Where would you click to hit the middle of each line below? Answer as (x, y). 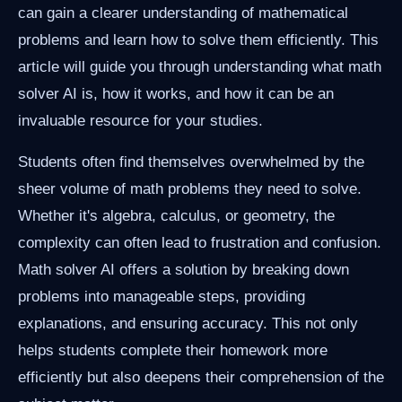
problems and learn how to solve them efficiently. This (198, 40)
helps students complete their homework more (173, 350)
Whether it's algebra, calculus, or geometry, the (176, 216)
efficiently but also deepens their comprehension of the (201, 377)
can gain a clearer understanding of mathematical (183, 13)
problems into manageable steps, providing (162, 297)
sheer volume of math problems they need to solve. (190, 189)
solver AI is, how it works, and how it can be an (176, 94)
